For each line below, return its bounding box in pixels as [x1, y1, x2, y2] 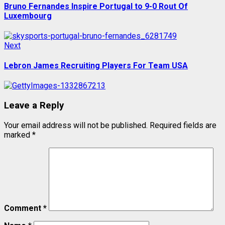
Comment [4, 203, 43, 213]
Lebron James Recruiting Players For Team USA [4, 61, 188, 71]
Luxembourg [4, 11, 52, 21]
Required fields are [150, 120, 216, 130]
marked [4, 130, 32, 140]
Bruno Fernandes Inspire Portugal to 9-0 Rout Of [4, 1, 188, 11]
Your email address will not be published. [4, 120, 148, 130]
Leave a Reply [4, 100, 64, 111]
